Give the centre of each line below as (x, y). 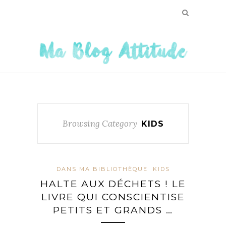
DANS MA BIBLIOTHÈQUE (102, 169)
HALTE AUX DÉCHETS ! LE (113, 184)
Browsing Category (100, 123)
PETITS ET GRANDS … (113, 210)
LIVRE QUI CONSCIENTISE (113, 197)
